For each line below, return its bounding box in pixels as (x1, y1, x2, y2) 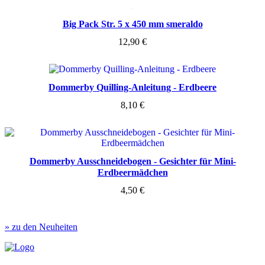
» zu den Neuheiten (5, 222, 77, 232)
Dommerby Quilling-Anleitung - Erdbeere (49, 82, 216, 93)
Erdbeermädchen (97, 167, 168, 178)
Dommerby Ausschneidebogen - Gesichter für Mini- (29, 156, 236, 167)
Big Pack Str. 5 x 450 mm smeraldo (62, 19, 203, 30)
